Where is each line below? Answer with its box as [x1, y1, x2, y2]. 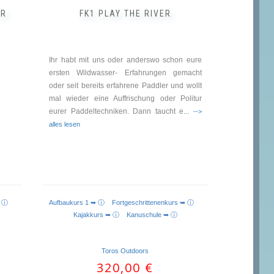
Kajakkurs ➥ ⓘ [73, 210, 127, 218]
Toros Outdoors [102, 246, 149, 254]
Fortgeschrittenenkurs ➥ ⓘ [112, 198, 202, 206]
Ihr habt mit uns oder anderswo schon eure [48, 56, 202, 65]
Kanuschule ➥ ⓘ [126, 210, 177, 218]
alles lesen [48, 120, 80, 128]
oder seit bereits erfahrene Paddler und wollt [48, 81, 202, 91]
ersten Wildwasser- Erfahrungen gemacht [48, 68, 202, 78]
